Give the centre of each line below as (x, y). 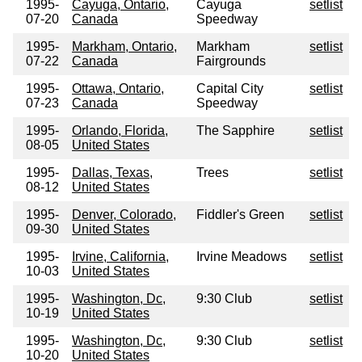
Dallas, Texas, (112, 173)
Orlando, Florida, (120, 131)
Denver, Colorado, (124, 215)
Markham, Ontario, (124, 47)
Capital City (230, 89)
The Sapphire (236, 131)
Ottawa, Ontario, (118, 89)
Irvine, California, (120, 257)
